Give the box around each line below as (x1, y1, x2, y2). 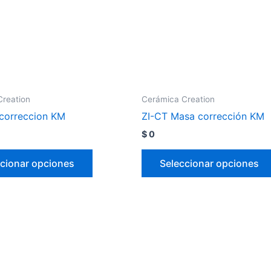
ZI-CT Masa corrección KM (142, 110, 264, 123)
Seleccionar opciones (160, 157, 259, 169)
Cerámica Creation (142, 94, 215, 104)
